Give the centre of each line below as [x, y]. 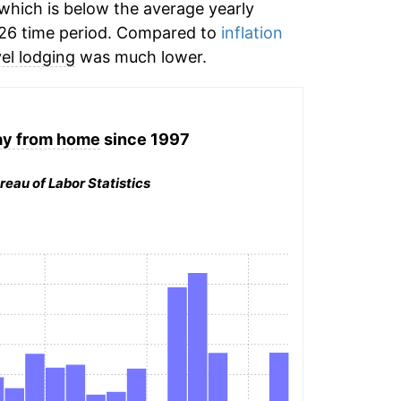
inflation [252, 33]
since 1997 [145, 139]
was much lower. [141, 57]
